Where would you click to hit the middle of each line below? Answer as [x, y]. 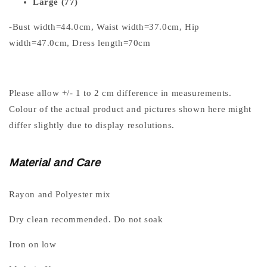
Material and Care [55, 162]
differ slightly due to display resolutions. [92, 125]
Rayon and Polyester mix [60, 194]
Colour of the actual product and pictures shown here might [130, 109]
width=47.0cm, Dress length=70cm [80, 43]
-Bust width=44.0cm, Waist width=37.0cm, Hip [104, 27]
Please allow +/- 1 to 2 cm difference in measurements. [120, 93]
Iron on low [33, 244]
